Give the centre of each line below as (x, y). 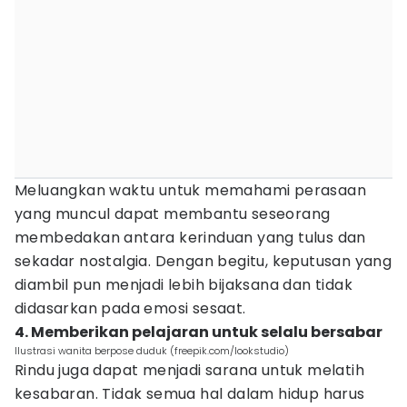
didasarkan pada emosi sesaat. (130, 308)
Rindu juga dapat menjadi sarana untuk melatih (189, 370)
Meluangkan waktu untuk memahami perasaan (190, 190)
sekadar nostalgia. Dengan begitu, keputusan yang (203, 261)
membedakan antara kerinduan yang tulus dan (190, 238)
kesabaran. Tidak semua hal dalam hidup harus (190, 394)
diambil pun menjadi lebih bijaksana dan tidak (184, 285)
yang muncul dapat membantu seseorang (173, 214)
